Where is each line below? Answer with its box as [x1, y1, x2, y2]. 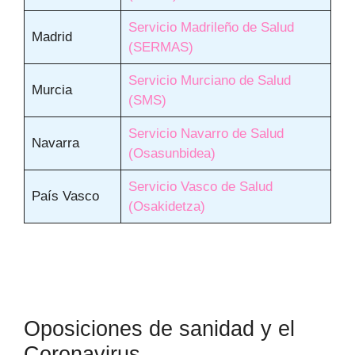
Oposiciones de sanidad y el [24, 316, 295, 341]
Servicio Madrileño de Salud [128, 20, 294, 36]
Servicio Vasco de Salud [128, 179, 273, 195]
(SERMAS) [128, 40, 193, 55]
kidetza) [157, 199, 205, 215]
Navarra [31, 136, 79, 151]
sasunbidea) [143, 146, 216, 162]
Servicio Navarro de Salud [128, 126, 284, 142]
